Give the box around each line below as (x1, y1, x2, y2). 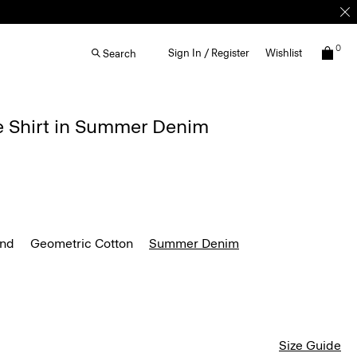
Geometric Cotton (30, 236, 133, 251)
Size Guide (279, 338, 341, 353)
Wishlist (265, 47, 302, 59)
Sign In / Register (168, 47, 249, 59)
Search (103, 47, 136, 60)
